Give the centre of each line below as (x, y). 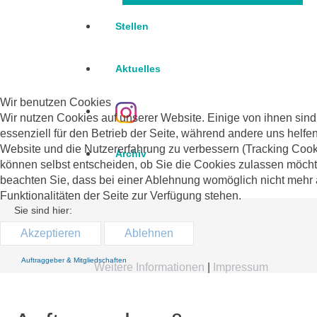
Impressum (241, 267)
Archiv (131, 154)
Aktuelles (138, 69)
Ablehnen (149, 233)
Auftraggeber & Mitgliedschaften (74, 260)
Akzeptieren (51, 233)
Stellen (132, 27)
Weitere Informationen (149, 267)
